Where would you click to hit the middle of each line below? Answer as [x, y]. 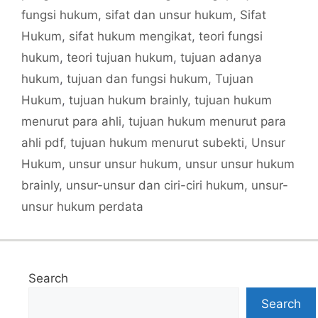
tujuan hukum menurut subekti [157, 142]
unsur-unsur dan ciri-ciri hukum [155, 185]
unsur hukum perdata [82, 206]
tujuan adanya [221, 57]
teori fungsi [231, 36]
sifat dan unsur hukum [169, 15]
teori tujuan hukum [120, 57]
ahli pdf [42, 142]
